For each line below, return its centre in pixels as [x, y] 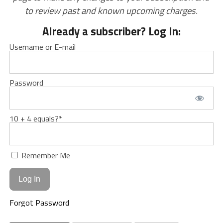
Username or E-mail [42, 47]
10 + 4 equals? [34, 119]
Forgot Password [39, 202]
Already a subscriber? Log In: [111, 32]
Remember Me [45, 156]
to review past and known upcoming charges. [111, 11]
